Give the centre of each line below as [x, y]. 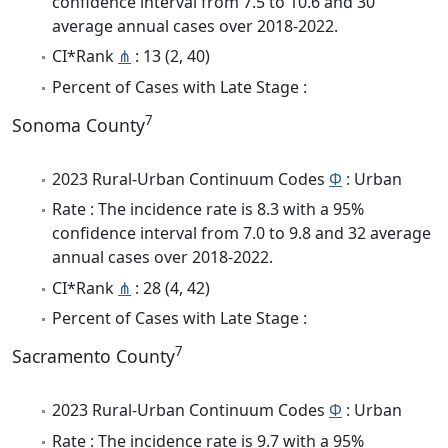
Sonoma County [78, 124]
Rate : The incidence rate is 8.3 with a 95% [208, 209]
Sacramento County [93, 356]
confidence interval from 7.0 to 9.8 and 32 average [241, 233]
